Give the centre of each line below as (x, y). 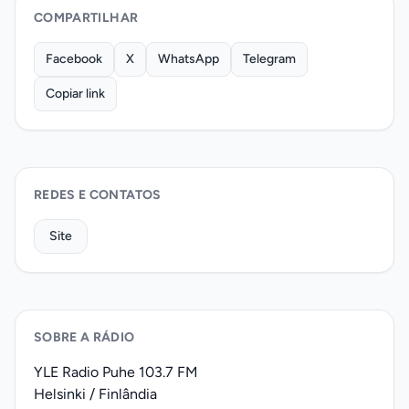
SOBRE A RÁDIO (84, 337)
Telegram (269, 59)
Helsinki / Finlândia (95, 394)
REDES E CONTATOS (98, 195)
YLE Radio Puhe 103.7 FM (116, 372)
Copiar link (75, 94)
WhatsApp (189, 59)
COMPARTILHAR (86, 18)
